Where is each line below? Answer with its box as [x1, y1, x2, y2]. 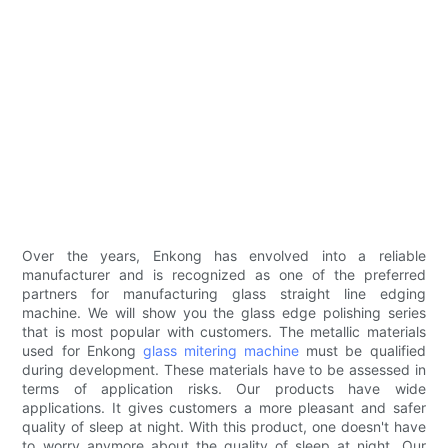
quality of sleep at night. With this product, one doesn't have [22, 418, 426, 436]
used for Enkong [22, 342, 143, 360]
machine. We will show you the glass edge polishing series [22, 304, 426, 322]
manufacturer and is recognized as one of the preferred [22, 266, 426, 284]
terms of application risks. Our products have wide [22, 380, 426, 398]
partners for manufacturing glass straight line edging [22, 285, 426, 303]
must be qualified [299, 342, 426, 360]
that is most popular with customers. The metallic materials [22, 323, 426, 341]
